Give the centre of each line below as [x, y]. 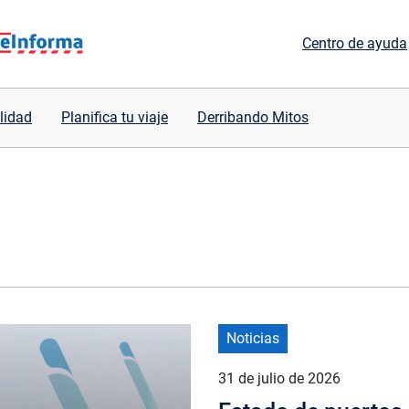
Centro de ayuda [355, 43]
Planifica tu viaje [115, 117]
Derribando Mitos [253, 117]
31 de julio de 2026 [279, 378]
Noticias [253, 338]
